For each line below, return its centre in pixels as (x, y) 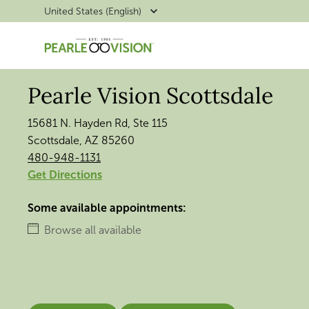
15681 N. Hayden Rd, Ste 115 (98, 123)
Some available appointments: (107, 208)
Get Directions (65, 175)
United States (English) (93, 11)
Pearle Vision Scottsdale (150, 96)
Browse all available (93, 230)
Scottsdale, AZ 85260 (81, 140)
